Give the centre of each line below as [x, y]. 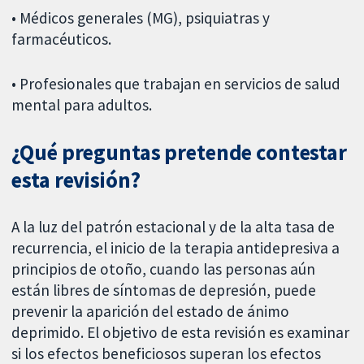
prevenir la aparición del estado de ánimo [151, 311]
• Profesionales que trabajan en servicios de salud [176, 83]
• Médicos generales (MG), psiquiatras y [141, 18]
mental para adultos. [82, 104]
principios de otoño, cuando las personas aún [164, 269]
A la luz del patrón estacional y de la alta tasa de [173, 226]
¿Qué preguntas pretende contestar [179, 152]
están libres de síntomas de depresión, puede [164, 290]
